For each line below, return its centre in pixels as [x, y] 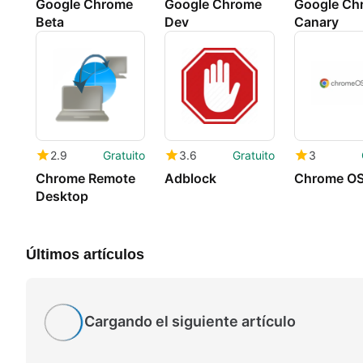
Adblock [191, 178]
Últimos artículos [85, 254]
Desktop [62, 196]
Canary [316, 21]
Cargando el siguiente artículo [190, 322]
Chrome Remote [85, 178]
